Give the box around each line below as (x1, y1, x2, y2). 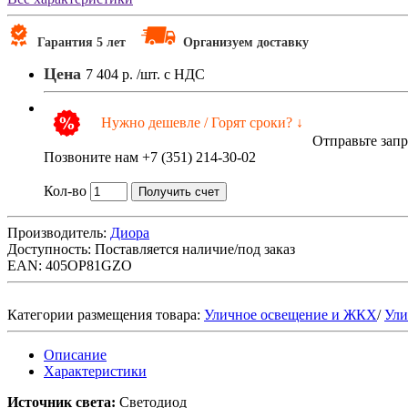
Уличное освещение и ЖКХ (204, 306, 377, 322)
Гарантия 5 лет (37, 35, 133, 49)
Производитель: (7, 224, 107, 240)
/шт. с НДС (137, 66, 205, 82)
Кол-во (44, 182, 87, 199)
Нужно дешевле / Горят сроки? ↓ (97, 114, 303, 130)
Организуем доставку (183, 35, 309, 49)
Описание (44, 346, 107, 362)
